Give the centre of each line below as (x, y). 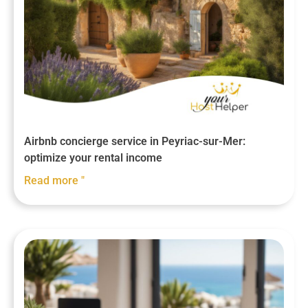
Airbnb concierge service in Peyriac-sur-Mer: (135, 142)
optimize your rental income (93, 158)
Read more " (54, 181)
